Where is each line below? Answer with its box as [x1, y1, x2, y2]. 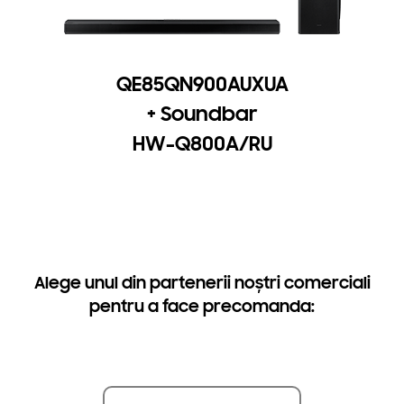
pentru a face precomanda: [89, 295, 315, 317]
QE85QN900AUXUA [115, 70, 289, 97]
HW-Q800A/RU [132, 130, 272, 157]
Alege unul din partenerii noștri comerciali [33, 271, 371, 293]
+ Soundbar [147, 100, 257, 127]
